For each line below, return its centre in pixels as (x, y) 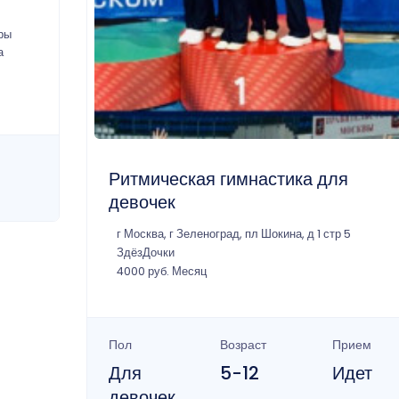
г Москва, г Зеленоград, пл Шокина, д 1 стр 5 (233, 233)
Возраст (244, 344)
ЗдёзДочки (145, 252)
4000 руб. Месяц (161, 271)
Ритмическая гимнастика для (228, 179)
